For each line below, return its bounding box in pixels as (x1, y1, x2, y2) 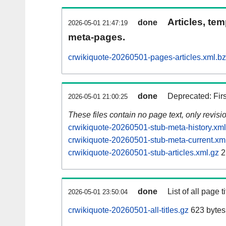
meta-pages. (68, 32, 125, 43)
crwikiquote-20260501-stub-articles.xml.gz (68, 148, 219, 157)
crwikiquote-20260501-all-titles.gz (68, 206, 189, 215)
